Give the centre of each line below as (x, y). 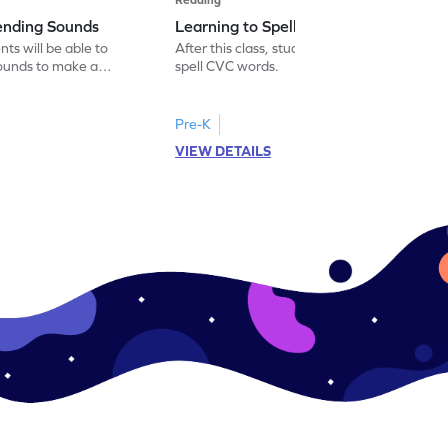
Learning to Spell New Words (280, 25)
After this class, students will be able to (295, 47)
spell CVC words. (227, 65)
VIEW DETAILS (223, 150)
